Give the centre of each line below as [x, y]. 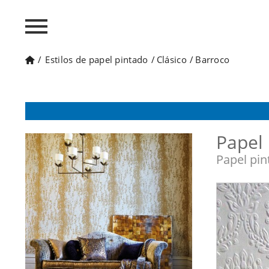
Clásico [171, 59]
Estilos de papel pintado [97, 59]
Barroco [213, 59]
